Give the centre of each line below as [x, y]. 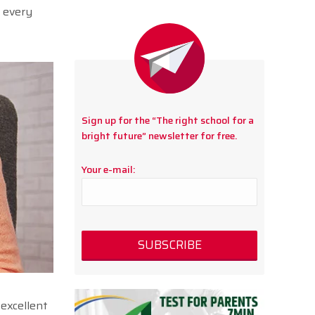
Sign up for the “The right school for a [168, 121]
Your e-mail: [108, 170]
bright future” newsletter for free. [159, 136]
